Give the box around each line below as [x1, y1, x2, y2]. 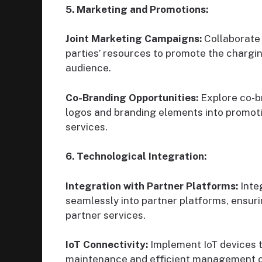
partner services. [65, 209, 146, 221]
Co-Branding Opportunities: [65, 91, 198, 104]
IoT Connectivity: [65, 239, 148, 251]
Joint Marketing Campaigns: [65, 33, 202, 45]
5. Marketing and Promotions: [65, 3, 208, 15]
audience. [65, 62, 111, 74]
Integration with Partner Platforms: [65, 180, 238, 192]
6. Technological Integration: [65, 150, 206, 163]
